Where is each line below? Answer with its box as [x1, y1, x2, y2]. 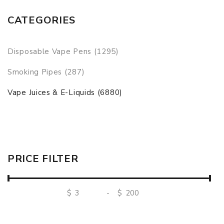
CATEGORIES [7, 13, 75, 27]
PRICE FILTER [7, 152, 78, 165]
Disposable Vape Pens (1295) [7, 46, 119, 56]
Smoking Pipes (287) [7, 67, 85, 77]
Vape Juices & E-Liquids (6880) [7, 87, 122, 97]
